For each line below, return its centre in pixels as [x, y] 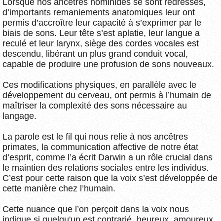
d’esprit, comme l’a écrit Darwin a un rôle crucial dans [108, 157]
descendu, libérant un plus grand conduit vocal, [95, 54]
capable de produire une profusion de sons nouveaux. [108, 64]
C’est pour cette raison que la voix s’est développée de [110, 178]
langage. [19, 116]
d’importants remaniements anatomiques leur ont [99, 12]
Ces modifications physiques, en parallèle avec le [99, 85]
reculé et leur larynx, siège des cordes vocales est [101, 43]
